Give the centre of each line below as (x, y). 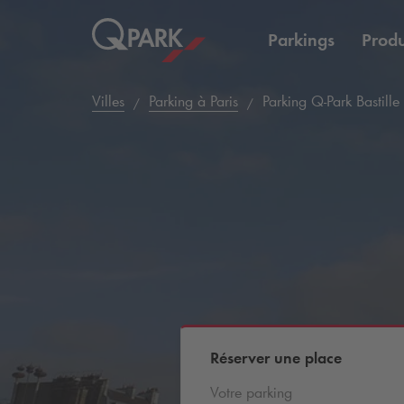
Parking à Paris (193, 101)
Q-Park (331, 101)
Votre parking (251, 392)
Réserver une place (275, 358)
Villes (108, 101)
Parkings (301, 40)
